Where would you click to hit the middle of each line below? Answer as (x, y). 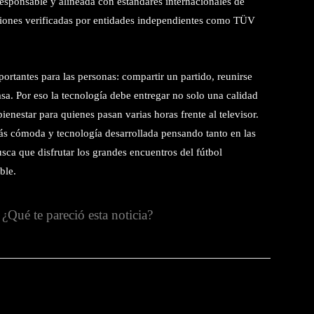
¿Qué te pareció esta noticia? (77, 214)
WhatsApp (187, 293)
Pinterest (94, 293)
